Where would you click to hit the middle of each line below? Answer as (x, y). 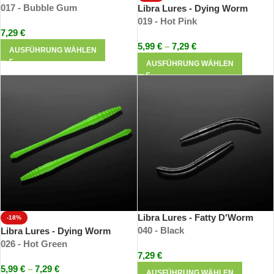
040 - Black (161, 231)
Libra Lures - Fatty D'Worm (195, 218)
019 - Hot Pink (167, 21)
